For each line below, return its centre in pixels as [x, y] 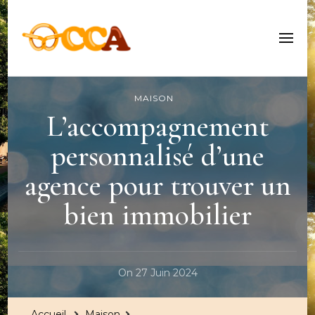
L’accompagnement [157, 126]
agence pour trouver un [157, 185]
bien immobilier [157, 215]
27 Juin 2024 [166, 272]
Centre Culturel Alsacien [154, 31]
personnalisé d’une [157, 156]
